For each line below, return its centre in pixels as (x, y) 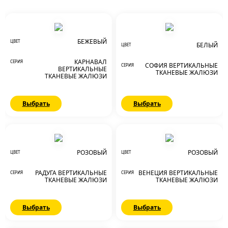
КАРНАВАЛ (90, 62)
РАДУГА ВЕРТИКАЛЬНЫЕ (71, 173)
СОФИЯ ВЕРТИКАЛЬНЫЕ (181, 66)
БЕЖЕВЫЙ (92, 42)
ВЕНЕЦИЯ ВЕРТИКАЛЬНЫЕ (178, 173)
